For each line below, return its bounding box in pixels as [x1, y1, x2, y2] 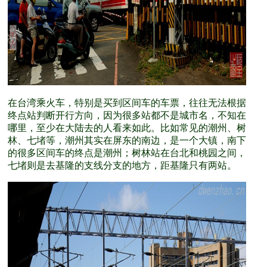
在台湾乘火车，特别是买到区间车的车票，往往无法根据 [8, 98, 246, 108]
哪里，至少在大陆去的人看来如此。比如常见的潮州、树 [8, 123, 246, 133]
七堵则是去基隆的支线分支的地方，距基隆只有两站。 [8, 160, 237, 170]
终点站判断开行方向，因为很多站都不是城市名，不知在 [8, 110, 246, 120]
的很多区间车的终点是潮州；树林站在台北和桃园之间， [8, 148, 246, 158]
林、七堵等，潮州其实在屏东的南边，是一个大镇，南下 [8, 135, 246, 145]
